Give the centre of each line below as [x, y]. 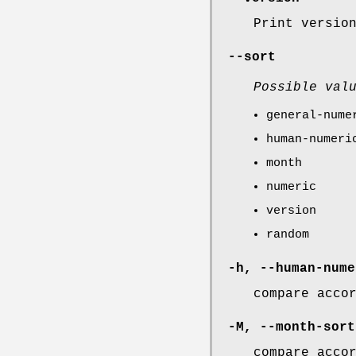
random [288, 235]
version [291, 211]
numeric [291, 188]
